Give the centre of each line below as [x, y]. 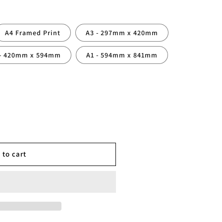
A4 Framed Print [33, 32]
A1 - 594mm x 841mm [122, 55]
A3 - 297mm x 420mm [122, 32]
